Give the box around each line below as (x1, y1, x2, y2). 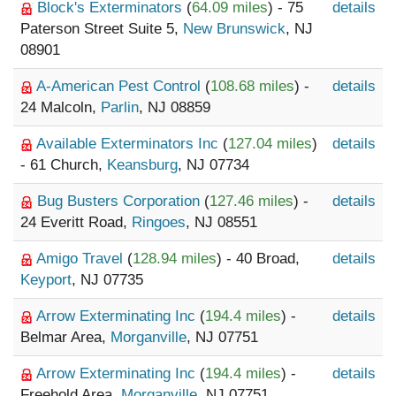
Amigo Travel (36, 250, 127, 267)
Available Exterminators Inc (36, 135, 223, 152)
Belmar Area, (20, 329, 110, 346)
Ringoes (132, 214, 186, 231)
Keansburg (107, 156, 178, 173)
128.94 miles (133, 250, 217, 267)
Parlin (101, 99, 139, 116)
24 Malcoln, (20, 99, 101, 116)
